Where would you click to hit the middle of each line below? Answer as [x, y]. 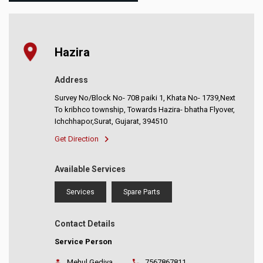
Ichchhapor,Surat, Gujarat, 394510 [111, 122]
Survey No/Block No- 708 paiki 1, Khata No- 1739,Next [145, 98]
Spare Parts [142, 192]
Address [72, 80]
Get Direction [77, 139]
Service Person [84, 242]
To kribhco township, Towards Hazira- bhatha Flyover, [145, 110]
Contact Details [85, 224]
